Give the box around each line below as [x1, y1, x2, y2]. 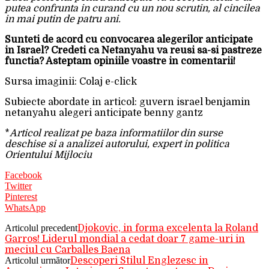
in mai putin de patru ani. [5, 14, 121, 25]
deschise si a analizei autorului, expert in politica [5, 139, 229, 150]
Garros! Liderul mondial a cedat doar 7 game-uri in [5, 234, 245, 245]
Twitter [5, 181, 32, 192]
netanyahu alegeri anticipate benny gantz [5, 107, 203, 119]
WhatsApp [5, 202, 46, 213]
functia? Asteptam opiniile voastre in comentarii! [5, 56, 235, 67]
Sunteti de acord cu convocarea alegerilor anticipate [5, 34, 253, 46]
